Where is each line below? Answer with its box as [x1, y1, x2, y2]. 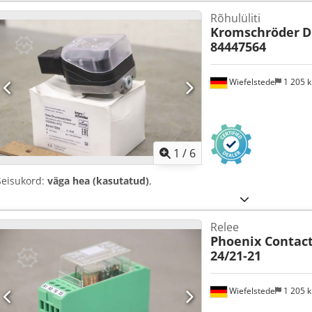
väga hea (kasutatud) [47, 174, 149, 188]
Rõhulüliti [210, 10, 260, 26]
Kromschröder [210, 24, 299, 41]
